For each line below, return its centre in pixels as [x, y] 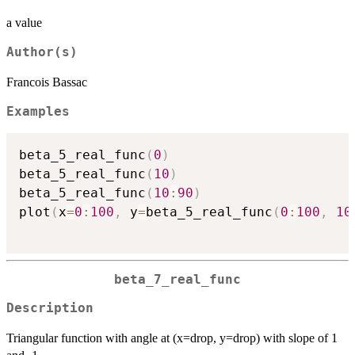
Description [50, 309]
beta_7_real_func [177, 279]
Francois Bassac [47, 82]
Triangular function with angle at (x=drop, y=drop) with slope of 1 [172, 338]
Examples [38, 112]
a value [24, 23]
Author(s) [42, 53]
